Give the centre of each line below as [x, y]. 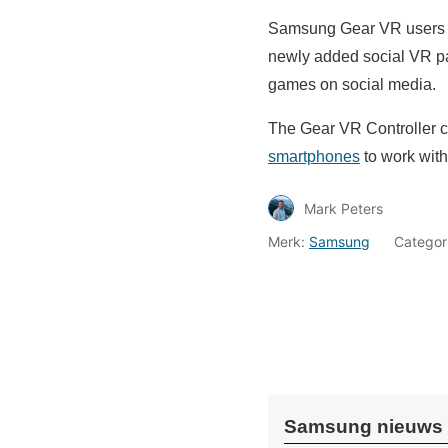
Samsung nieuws [363, 427]
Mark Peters [343, 208]
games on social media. [352, 85]
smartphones [314, 157]
